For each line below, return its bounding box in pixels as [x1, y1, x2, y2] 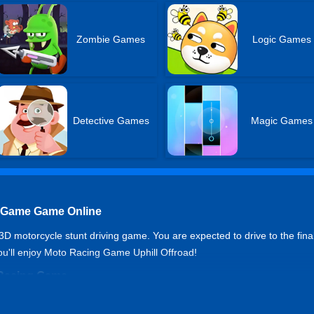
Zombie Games [76, 34, 146, 45]
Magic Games [250, 115, 313, 126]
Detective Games [72, 115, 149, 126]
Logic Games [252, 34, 311, 45]
